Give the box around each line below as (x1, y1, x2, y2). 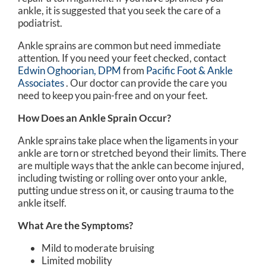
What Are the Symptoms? (18, 218, 133, 232)
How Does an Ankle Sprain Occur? (18, 111, 171, 124)
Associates (18, 76, 66, 89)
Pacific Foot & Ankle (146, 64, 233, 77)
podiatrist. (18, 16, 64, 29)
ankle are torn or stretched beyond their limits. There (18, 146, 246, 159)
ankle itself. (18, 196, 66, 209)
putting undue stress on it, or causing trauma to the (18, 183, 234, 197)
